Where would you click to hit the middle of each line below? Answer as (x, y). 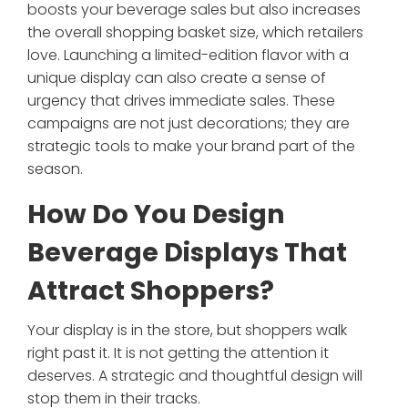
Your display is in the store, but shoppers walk (187, 331)
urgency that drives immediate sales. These (181, 101)
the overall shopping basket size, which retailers (195, 33)
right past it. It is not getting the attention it (178, 353)
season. (55, 169)
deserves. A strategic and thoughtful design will (195, 376)
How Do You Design (156, 214)
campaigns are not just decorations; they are (189, 124)
